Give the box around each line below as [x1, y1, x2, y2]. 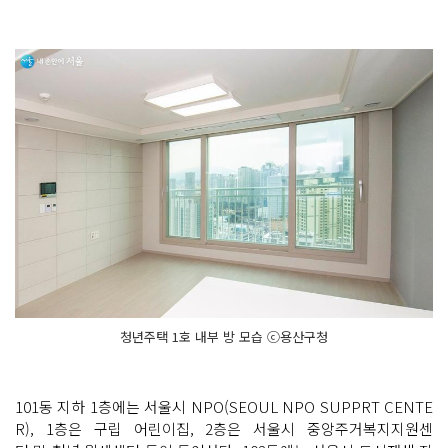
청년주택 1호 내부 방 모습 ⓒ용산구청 [120, 326, 328, 346]
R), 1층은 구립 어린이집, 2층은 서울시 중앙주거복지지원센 [15, 417, 433, 439]
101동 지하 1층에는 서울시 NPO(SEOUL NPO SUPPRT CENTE [15, 395, 433, 417]
